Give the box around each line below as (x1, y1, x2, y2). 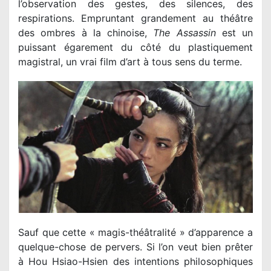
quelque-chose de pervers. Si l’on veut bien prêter (18, 241, 253, 253)
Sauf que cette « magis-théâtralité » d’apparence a (18, 226, 253, 239)
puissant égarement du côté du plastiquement (18, 41, 253, 53)
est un (215, 26, 253, 39)
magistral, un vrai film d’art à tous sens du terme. (18, 55, 242, 68)
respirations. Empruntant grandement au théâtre (18, 11, 253, 24)
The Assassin (153, 26, 216, 39)
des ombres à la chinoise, (18, 26, 154, 39)
